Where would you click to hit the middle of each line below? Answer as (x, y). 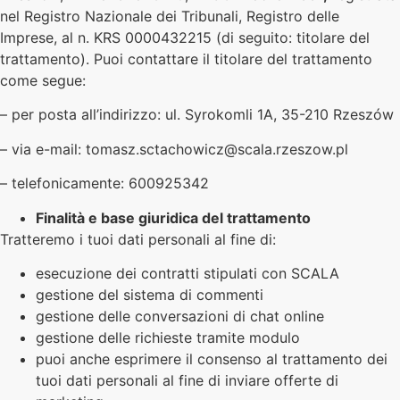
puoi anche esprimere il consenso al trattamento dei (212, 358)
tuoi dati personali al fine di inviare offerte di (187, 380)
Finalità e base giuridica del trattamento (173, 217)
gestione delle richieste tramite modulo (168, 337)
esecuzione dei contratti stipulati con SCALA (187, 273)
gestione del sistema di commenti (150, 294)
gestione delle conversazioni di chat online (180, 316)
